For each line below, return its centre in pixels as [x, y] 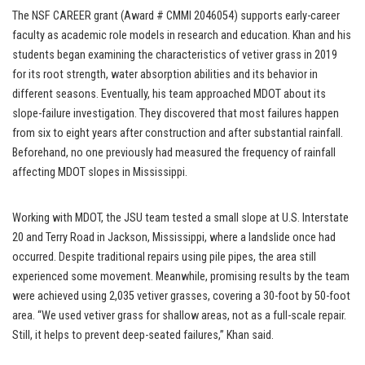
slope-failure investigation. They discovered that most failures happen [176, 113]
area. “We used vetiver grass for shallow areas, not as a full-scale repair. [179, 315]
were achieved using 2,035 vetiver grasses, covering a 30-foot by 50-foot [181, 296]
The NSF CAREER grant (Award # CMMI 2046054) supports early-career [176, 15]
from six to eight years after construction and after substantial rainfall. [178, 133]
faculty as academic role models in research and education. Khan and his [182, 35]
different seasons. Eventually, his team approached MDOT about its [169, 94]
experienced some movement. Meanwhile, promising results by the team [181, 276]
